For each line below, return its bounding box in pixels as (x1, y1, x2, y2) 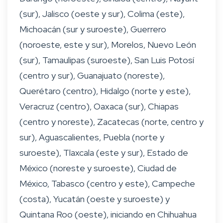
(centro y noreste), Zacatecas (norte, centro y (19, 116, 204, 128)
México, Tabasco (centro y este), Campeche (19, 178, 195, 190)
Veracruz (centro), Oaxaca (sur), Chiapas (19, 101, 179, 112)
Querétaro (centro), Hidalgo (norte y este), (19, 85, 191, 97)
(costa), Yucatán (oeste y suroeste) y (19, 193, 170, 205)
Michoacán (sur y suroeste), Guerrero (19, 23, 166, 35)
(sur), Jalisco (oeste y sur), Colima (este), (19, 8, 185, 20)
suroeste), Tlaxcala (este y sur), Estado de (19, 147, 188, 159)
